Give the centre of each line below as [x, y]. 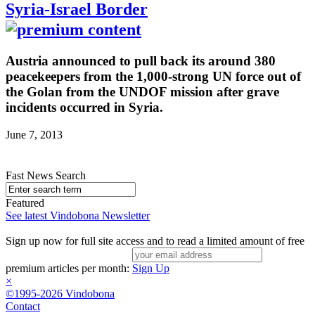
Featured [25, 202]
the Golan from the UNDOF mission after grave [142, 91]
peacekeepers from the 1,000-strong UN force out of [153, 76]
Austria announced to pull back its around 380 [141, 60]
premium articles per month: [69, 268]
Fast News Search [46, 175]
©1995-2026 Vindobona [60, 293]
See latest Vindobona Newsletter [78, 215]
